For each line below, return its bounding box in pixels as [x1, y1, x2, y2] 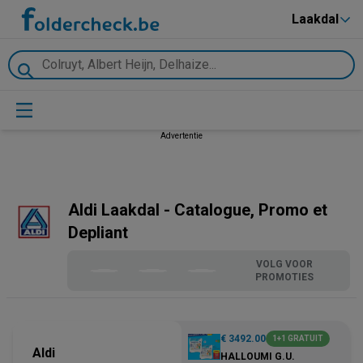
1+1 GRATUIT [272, 334, 323, 343]
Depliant [67, 223, 128, 242]
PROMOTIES [254, 271, 314, 283]
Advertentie [160, 131, 203, 140]
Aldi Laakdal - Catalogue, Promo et [67, 200, 327, 220]
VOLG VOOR [255, 258, 313, 270]
